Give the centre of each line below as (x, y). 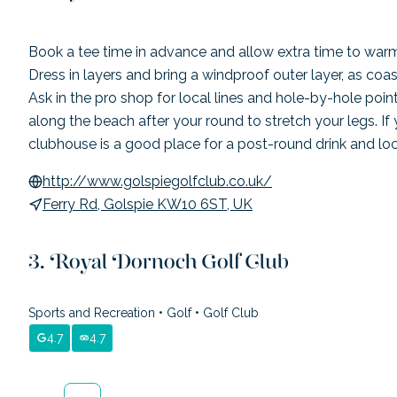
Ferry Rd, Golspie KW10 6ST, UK (148, 204)
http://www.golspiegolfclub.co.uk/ (157, 181)
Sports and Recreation (93, 312)
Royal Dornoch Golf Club (169, 267)
